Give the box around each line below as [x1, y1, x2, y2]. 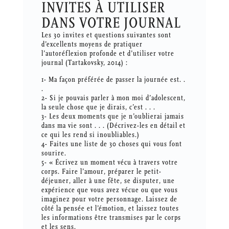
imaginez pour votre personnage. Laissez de [41, 195, 177, 204]
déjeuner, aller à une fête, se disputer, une [41, 176, 175, 186]
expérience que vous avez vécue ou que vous [41, 186, 178, 195]
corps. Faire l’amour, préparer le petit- [41, 167, 162, 176]
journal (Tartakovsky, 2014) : [41, 58, 128, 67]
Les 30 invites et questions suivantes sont [41, 31, 171, 40]
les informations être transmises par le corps [41, 213, 181, 222]
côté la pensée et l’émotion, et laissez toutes [41, 204, 179, 213]
